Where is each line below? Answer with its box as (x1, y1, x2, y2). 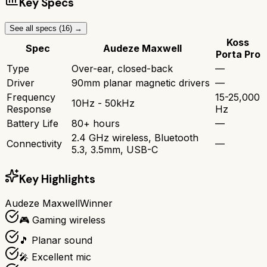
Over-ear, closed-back (72, 62, 173, 74)
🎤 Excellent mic (19, 251, 91, 263)
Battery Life (7, 117, 58, 129)
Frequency (7, 91, 55, 103)
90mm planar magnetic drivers (72, 76, 210, 89)
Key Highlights (19, 171, 95, 187)
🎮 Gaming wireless (19, 214, 105, 226)
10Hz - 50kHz (72, 97, 135, 109)
